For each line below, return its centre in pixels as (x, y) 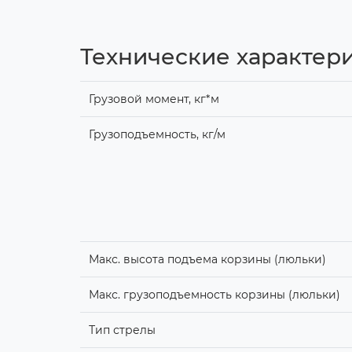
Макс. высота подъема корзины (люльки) (207, 259)
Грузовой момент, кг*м (154, 99)
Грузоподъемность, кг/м (157, 134)
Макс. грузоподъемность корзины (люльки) (214, 294)
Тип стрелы (122, 330)
